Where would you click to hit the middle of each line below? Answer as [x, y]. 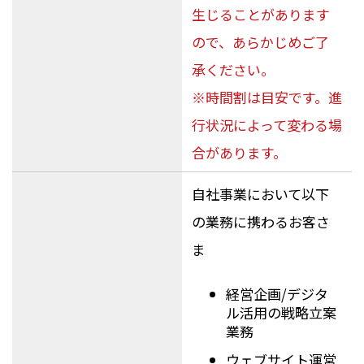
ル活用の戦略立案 [282, 312]
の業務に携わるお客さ [260, 222]
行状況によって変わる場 [266, 125]
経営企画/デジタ [277, 293]
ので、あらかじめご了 [260, 42]
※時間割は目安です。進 [266, 97]
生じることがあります [260, 15]
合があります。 [239, 153]
